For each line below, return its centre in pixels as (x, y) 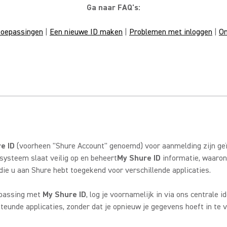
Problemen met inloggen (171, 32)
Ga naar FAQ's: (113, 8)
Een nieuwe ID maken (86, 32)
